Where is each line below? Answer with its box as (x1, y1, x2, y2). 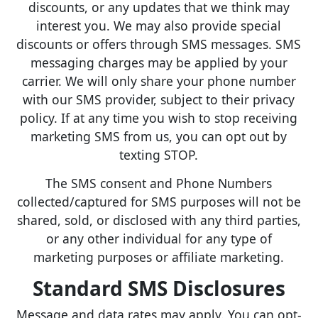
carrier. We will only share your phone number (21, 72, 296, 89)
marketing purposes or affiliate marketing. (33, 248, 285, 266)
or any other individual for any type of (45, 230, 272, 248)
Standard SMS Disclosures (32, 275, 285, 302)
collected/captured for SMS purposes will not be (16, 193, 301, 211)
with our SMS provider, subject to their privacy (23, 90, 295, 108)
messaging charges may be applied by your (30, 53, 287, 71)
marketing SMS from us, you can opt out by (31, 127, 287, 145)
